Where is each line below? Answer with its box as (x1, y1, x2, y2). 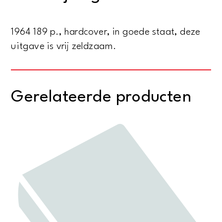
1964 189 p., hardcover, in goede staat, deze (11, 27, 201, 37)
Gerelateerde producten (11, 89, 191, 106)
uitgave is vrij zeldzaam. (11, 41, 116, 52)
